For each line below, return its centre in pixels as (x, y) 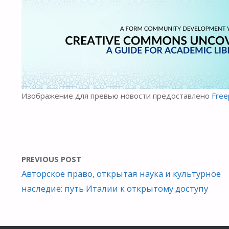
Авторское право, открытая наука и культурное (121, 174)
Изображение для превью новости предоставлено (117, 95)
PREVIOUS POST (51, 159)
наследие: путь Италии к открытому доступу (115, 189)
